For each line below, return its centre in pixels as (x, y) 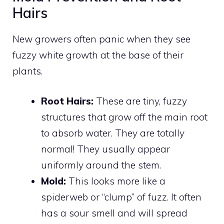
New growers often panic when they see (101, 39)
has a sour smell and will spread (114, 213)
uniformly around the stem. (101, 165)
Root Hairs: (67, 101)
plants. (27, 71)
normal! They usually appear (105, 149)
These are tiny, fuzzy (140, 101)
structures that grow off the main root (124, 117)
